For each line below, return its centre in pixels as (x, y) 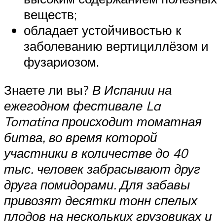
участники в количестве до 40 (96, 153)
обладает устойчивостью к (102, 30)
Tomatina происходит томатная (103, 122)
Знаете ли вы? (48, 90)
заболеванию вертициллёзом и (116, 46)
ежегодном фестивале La (82, 106)
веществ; (50, 14)
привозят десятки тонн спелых (101, 201)
